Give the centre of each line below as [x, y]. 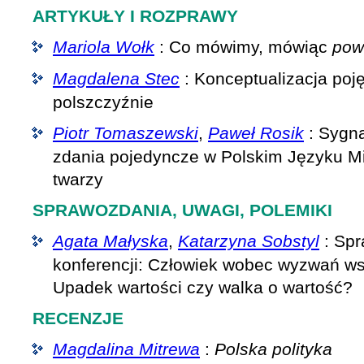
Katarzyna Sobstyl [249, 241]
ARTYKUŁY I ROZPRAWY [135, 16]
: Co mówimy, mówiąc [243, 47]
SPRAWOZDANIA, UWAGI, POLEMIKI [182, 210]
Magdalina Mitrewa [126, 349]
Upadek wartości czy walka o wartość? [203, 287]
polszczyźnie [103, 102]
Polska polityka [273, 349]
